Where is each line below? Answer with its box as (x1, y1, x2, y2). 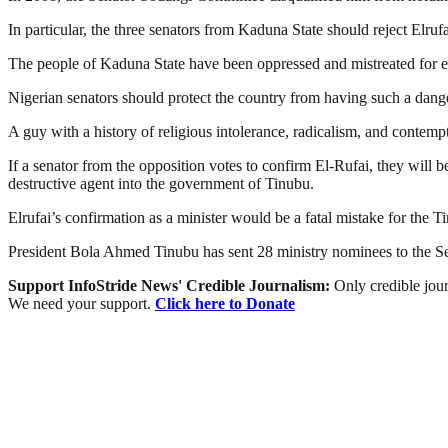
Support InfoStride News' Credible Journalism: (8, 277, 334, 295)
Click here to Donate (155, 295, 295, 313)
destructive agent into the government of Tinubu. (8, 175, 314, 193)
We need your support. (8, 295, 155, 313)
